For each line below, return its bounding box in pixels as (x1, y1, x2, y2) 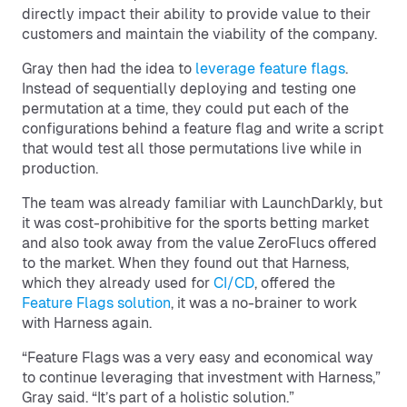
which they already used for (22, 274, 213, 292)
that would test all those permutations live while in (22, 140, 362, 157)
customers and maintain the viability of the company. (22, 25, 377, 43)
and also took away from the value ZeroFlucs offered (22, 234, 377, 252)
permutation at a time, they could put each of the (22, 100, 349, 117)
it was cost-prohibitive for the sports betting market (22, 214, 369, 232)
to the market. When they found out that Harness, (22, 254, 349, 272)
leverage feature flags (195, 60, 345, 77)
